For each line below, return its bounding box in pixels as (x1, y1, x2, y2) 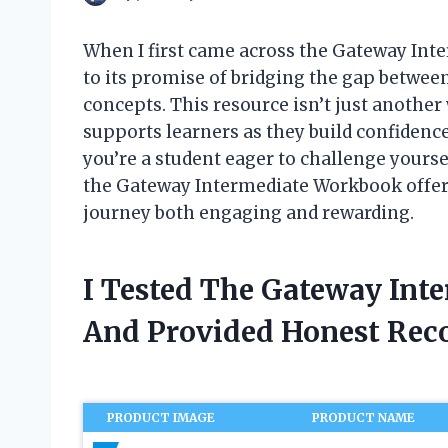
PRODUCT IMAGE (107, 410, 216, 426)
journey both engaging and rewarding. (83, 202, 414, 225)
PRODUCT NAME (312, 410, 416, 426)
